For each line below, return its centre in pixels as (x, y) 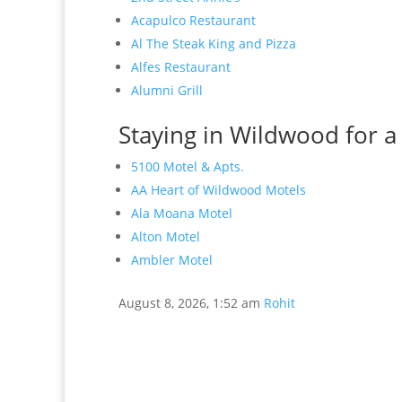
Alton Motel (166, 236)
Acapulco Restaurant (193, 20)
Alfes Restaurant (181, 67)
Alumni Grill (167, 90)
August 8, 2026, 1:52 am (189, 303)
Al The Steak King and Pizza (214, 44)
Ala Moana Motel (182, 213)
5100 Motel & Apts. (188, 166)
